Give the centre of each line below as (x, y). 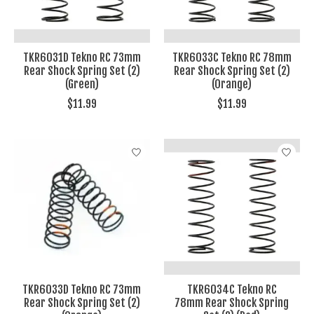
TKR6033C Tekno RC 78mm (232, 58)
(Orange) (232, 84)
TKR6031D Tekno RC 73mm (82, 58)
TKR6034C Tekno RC (232, 290)
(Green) (82, 84)
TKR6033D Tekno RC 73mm (82, 290)
